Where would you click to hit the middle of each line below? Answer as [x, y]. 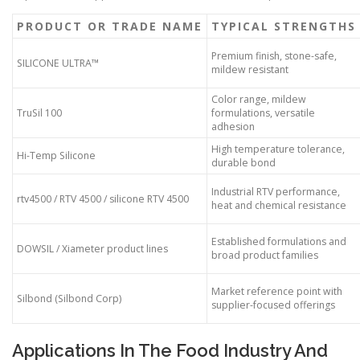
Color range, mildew [259, 100]
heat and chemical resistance [279, 206]
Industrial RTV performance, [276, 192]
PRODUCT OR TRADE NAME [110, 27]
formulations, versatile [263, 113]
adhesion [233, 127]
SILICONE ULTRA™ [58, 63]
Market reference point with [277, 292]
